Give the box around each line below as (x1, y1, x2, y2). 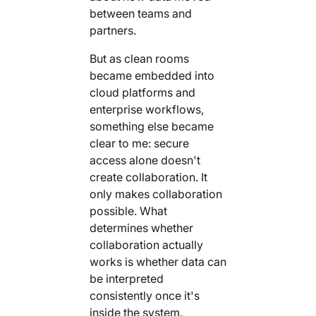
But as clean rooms (89, 51, 189, 66)
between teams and (89, 6, 192, 20)
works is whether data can (89, 254, 226, 269)
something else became (89, 119, 214, 133)
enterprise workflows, (89, 102, 204, 116)
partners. (89, 23, 136, 37)
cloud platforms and (89, 85, 195, 99)
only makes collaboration (89, 186, 222, 201)
